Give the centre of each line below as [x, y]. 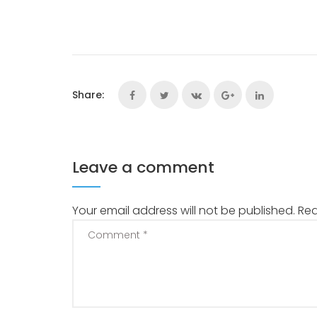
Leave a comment [143, 168]
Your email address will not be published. [185, 211]
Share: [88, 95]
